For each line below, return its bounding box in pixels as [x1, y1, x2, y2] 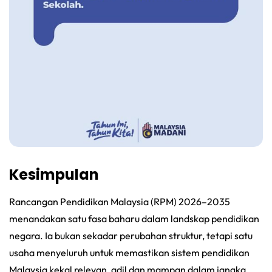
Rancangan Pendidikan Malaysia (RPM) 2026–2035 [9, 195, 230, 208]
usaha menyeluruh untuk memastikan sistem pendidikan [9, 246, 250, 259]
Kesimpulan [9, 164, 99, 185]
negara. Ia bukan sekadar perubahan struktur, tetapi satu [9, 229, 253, 242]
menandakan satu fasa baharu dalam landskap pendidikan [9, 212, 259, 225]
